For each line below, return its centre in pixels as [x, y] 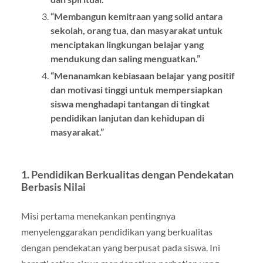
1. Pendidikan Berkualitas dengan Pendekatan [127, 175]
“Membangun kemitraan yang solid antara [136, 16]
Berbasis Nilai [53, 187]
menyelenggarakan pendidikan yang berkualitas [117, 232]
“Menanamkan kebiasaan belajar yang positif [142, 75]
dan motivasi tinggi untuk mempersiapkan [136, 90]
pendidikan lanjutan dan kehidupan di [127, 118]
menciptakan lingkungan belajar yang [127, 44]
